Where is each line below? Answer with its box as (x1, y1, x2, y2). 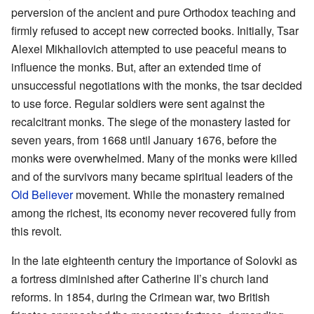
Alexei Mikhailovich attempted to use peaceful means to (11, 41, 287, 57)
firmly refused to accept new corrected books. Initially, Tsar (11, 22, 299, 39)
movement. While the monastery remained (73, 186, 285, 203)
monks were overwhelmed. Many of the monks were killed (11, 150, 297, 167)
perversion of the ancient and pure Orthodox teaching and (11, 4, 296, 21)
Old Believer (11, 186, 73, 203)
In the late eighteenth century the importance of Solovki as (11, 252, 297, 269)
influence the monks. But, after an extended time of (11, 59, 261, 76)
